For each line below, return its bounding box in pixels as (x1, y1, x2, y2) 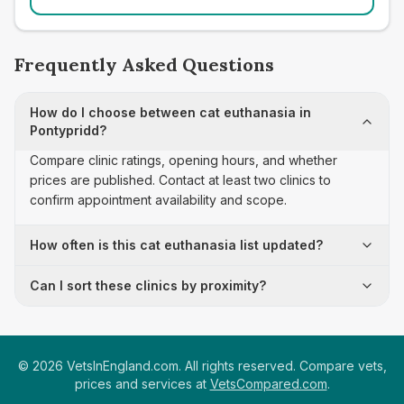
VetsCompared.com (209, 376, 327, 391)
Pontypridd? (30, 123, 106, 138)
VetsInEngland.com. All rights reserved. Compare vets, (62, 358, 387, 373)
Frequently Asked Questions (14, 53, 274, 76)
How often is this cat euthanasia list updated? (30, 237, 323, 252)
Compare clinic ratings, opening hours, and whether (30, 152, 337, 168)
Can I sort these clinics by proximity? (30, 278, 266, 293)
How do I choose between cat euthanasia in (30, 105, 311, 120)
